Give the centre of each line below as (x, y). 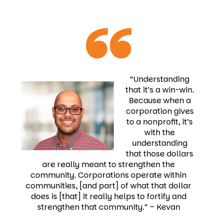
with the (160, 132)
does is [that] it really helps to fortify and (108, 196)
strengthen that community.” (93, 207)
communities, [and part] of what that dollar (108, 186)
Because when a (160, 101)
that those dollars (160, 154)
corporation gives (160, 111)
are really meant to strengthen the (108, 164)
